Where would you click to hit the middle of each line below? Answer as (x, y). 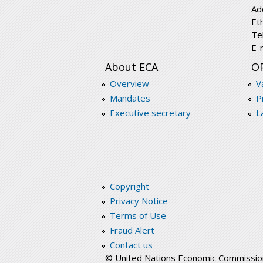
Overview (129, 84)
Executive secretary (150, 113)
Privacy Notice (139, 201)
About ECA (131, 67)
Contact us (131, 245)
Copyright (129, 186)
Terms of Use (138, 216)
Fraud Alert (132, 230)
